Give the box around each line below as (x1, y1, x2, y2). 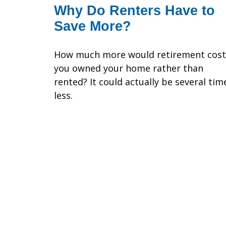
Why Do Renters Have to (54, 3, 215, 19)
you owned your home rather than (54, 62, 203, 75)
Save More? (54, 19, 131, 34)
